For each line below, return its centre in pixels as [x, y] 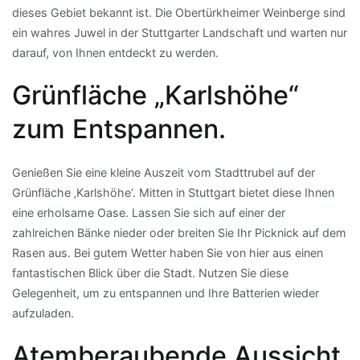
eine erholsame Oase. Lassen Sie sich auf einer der [149, 213]
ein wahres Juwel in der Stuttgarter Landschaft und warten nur [180, 33]
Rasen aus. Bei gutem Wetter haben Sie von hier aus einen [168, 253]
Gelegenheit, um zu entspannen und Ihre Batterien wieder [166, 293]
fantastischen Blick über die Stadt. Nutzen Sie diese [150, 273]
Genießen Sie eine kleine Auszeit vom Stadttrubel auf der [164, 173]
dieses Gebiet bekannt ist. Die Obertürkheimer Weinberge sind [179, 13]
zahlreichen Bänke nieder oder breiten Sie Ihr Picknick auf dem [179, 233]
